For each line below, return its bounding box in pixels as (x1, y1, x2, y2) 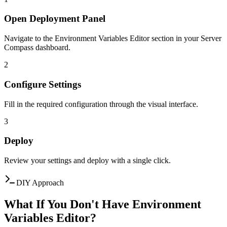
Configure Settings (4, 79, 81, 90)
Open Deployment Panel (4, 13, 105, 24)
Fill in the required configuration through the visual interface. (4, 99, 198, 108)
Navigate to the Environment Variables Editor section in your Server (4, 34, 221, 43)
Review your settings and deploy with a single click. (4, 156, 171, 165)
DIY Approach (16, 178, 64, 187)
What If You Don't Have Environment (4, 197, 201, 211)
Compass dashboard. (4, 43, 70, 52)
